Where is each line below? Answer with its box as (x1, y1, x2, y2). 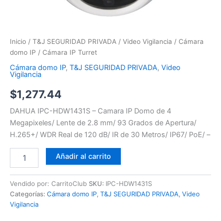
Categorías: (10, 189, 47, 198)
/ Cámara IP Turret (36, 48, 97, 56)
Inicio (10, 37, 26, 45)
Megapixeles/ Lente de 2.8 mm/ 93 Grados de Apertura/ (10, 118, 196, 128)
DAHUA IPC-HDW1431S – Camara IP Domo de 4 (10, 107, 171, 116)
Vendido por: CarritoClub (10, 179, 89, 187)
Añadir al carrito (55, 151, 111, 161)
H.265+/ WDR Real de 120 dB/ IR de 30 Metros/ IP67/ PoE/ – (10, 130, 210, 140)
